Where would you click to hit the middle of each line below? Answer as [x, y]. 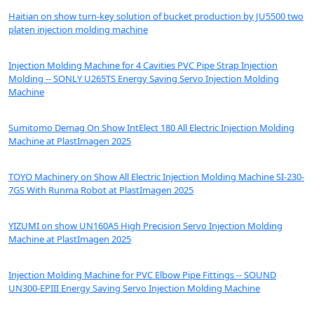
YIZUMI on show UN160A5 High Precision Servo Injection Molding [145, 226]
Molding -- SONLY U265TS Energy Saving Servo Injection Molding [144, 79]
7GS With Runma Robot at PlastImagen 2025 [101, 190]
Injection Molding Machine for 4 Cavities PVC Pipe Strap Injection [143, 66]
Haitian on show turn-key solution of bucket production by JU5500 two [156, 16]
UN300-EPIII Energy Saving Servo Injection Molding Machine [134, 288]
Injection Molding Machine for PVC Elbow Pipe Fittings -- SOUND [142, 275]
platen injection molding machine [78, 30]
